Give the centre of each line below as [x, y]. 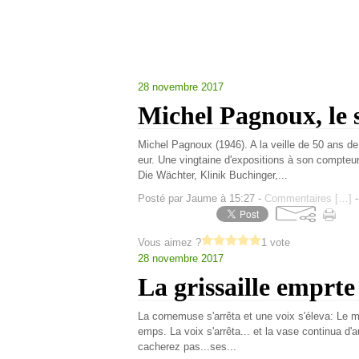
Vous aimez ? [169, 242]
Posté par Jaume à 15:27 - [201, 198]
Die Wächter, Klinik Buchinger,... [213, 175]
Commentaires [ [301, 198]
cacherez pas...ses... [187, 347]
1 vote [276, 242]
